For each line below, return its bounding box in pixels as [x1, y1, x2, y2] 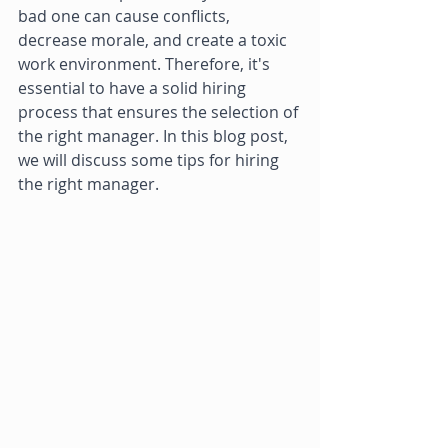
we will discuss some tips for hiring [18, 149, 283, 171]
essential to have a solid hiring [18, 77, 250, 99]
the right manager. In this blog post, [18, 125, 292, 147]
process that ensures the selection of [18, 101, 302, 123]
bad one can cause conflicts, [18, 5, 234, 27]
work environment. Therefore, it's [18, 53, 274, 75]
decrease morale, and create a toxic [18, 29, 291, 51]
